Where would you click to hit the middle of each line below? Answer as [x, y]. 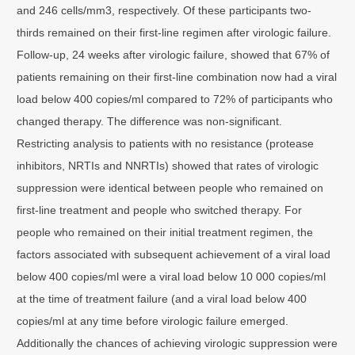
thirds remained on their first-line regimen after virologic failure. [174, 32]
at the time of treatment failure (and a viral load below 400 [162, 298]
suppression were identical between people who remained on [170, 187]
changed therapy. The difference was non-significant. [150, 121]
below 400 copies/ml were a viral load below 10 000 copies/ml [172, 276]
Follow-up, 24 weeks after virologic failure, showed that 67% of [174, 54]
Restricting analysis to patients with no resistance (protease [166, 143]
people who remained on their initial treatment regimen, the [165, 232]
